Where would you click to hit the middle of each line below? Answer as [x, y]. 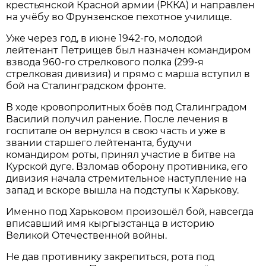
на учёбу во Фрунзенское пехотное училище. [119, 17]
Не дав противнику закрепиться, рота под [110, 256]
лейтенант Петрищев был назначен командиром [129, 50]
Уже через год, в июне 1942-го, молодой [104, 38]
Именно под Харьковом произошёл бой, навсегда [130, 211]
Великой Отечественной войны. [87, 235]
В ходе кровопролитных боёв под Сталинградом [127, 107]
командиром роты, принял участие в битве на [121, 154]
